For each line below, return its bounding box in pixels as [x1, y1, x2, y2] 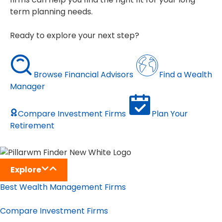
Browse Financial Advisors [34, 69, 133, 81]
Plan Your [152, 108, 188, 120]
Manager [10, 81, 45, 93]
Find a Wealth [159, 69, 212, 81]
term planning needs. [10, 6, 93, 18]
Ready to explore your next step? [10, 30, 139, 42]
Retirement [10, 120, 55, 132]
